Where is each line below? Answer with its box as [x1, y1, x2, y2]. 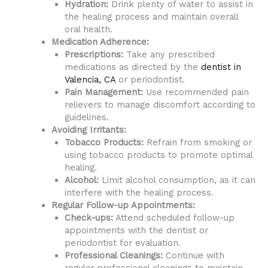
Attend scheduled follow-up [112, 212, 234, 224]
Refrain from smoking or [143, 137, 252, 148]
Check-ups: [64, 212, 113, 224]
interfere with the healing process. [64, 187, 214, 199]
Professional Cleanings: [64, 250, 163, 261]
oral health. [64, 24, 112, 35]
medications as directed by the [64, 62, 201, 73]
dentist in [200, 62, 241, 73]
